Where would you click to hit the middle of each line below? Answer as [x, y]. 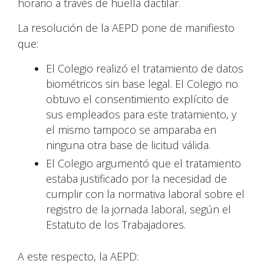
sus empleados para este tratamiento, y [141, 114]
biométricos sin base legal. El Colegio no [142, 84]
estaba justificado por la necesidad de [136, 179]
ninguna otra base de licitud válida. [128, 145]
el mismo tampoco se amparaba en [131, 130]
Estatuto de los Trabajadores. [116, 225]
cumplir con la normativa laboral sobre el [145, 194]
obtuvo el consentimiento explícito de [137, 99]
